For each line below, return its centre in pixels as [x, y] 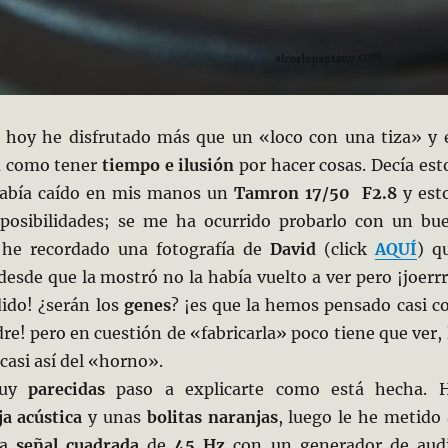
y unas [114, 417]
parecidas [67, 389]
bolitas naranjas [212, 417]
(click [345, 249]
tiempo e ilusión [170, 165]
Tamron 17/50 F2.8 [315, 193]
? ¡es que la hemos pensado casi [298, 305]
